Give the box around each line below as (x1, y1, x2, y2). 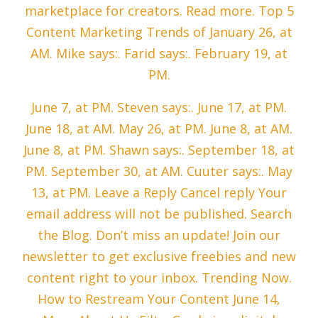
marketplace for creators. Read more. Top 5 (24, 2, 294, 20)
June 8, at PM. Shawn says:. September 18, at (23, 141, 295, 159)
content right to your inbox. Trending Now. (26, 269, 292, 287)
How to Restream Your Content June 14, (38, 290, 280, 308)
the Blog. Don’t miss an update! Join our (38, 226, 280, 244)
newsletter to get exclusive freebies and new (22, 248, 296, 265)
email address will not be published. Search (26, 205, 292, 223)
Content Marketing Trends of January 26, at (26, 23, 292, 41)
